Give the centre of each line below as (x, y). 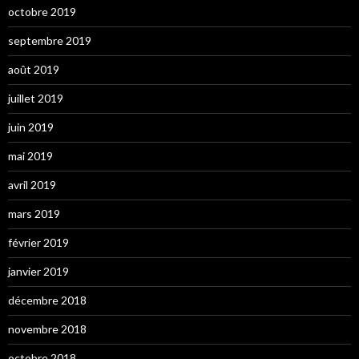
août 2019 (34, 70)
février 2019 (38, 243)
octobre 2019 (42, 12)
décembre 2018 (47, 301)
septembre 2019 (50, 41)
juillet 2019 (36, 99)
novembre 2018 (47, 329)
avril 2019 (32, 185)
